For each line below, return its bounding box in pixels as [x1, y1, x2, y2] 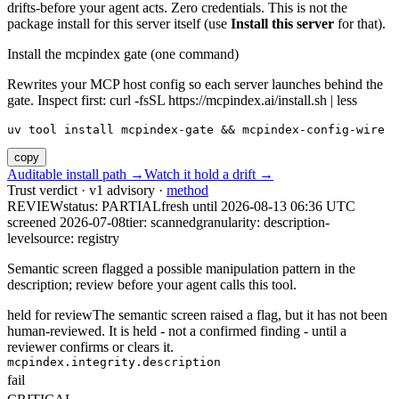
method [167, 183, 208, 198]
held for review [7, 307, 93, 322]
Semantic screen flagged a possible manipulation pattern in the [7, 261, 355, 276]
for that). [334, 16, 386, 31]
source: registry [34, 231, 119, 246]
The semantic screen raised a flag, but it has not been [93, 307, 387, 322]
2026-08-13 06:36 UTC [221, 199, 355, 214]
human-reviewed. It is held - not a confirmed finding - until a [7, 323, 346, 338]
